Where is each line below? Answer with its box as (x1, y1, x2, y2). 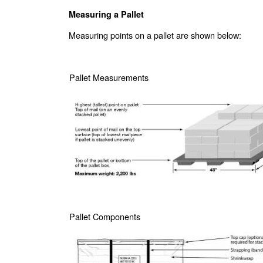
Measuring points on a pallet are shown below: (69, 29, 241, 42)
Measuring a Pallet (69, 8, 144, 21)
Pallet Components (69, 210, 140, 222)
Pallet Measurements (69, 71, 149, 84)
